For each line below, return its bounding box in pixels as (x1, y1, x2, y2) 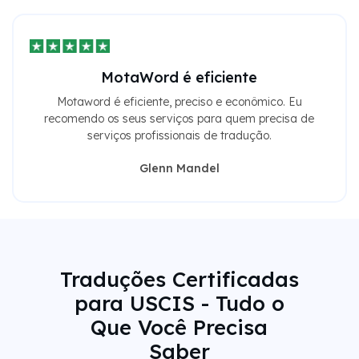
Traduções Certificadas (59, 266, 299, 292)
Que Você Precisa (91, 314, 268, 341)
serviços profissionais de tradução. (87, 128, 272, 143)
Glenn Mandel (139, 161, 220, 176)
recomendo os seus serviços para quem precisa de (44, 111, 314, 127)
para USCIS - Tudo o (74, 290, 284, 317)
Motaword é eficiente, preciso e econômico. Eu (56, 95, 302, 110)
